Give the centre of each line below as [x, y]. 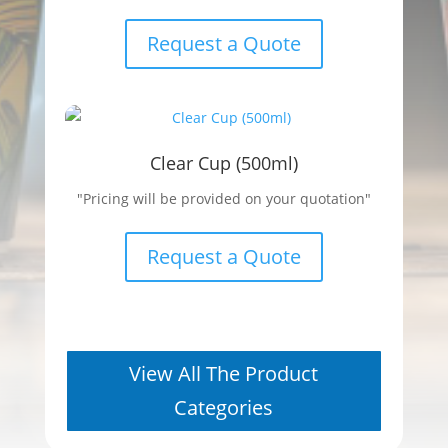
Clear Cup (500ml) [223, 163]
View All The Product [224, 374]
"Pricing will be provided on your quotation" [223, 199]
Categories [224, 408]
